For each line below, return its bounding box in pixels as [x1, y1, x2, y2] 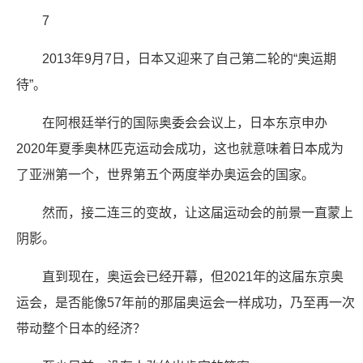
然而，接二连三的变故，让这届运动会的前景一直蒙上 [42, 206, 353, 220]
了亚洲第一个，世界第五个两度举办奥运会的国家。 [16, 168, 314, 181]
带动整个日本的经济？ [16, 322, 146, 335]
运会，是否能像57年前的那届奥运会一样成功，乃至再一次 [16, 296, 355, 310]
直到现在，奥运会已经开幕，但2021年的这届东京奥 [42, 270, 344, 284]
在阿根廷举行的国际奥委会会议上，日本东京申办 [42, 116, 327, 130]
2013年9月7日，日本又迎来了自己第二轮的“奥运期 [42, 52, 336, 66]
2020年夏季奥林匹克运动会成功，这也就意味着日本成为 [16, 142, 344, 156]
